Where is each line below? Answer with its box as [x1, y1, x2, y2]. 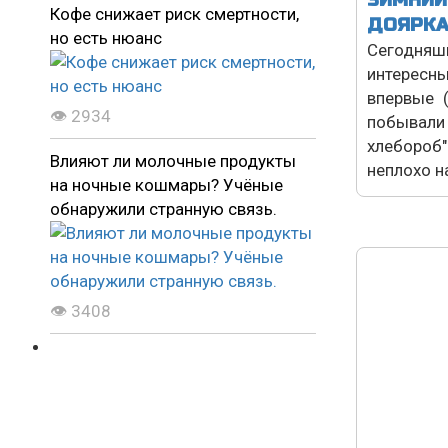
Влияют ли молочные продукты [50, 151, 296, 172]
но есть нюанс [50, 28, 162, 49]
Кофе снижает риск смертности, [50, 4, 299, 25]
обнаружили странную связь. [50, 199, 277, 220]
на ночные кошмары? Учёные [50, 175, 283, 196]
